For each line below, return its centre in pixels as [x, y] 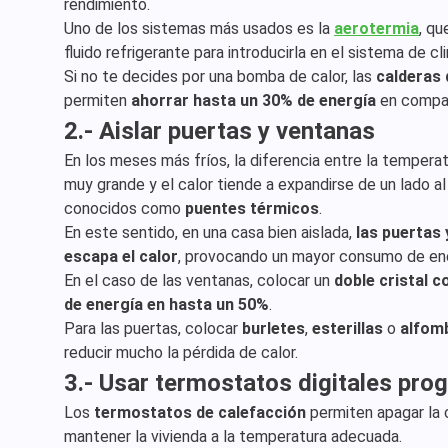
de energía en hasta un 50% [166, 304]
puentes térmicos [252, 208]
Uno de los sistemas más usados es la [199, 28]
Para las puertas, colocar [153, 328]
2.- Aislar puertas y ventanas [219, 131]
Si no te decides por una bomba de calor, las [220, 76]
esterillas [347, 328]
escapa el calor [121, 256]
